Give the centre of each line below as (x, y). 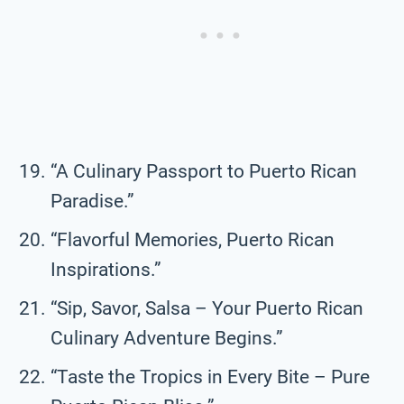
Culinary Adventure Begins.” (167, 338)
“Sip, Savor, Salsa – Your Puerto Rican (207, 308)
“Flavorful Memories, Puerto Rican (193, 239)
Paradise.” (92, 201)
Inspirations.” (106, 269)
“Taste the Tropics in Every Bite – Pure (210, 376)
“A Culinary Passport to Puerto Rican (204, 171)
